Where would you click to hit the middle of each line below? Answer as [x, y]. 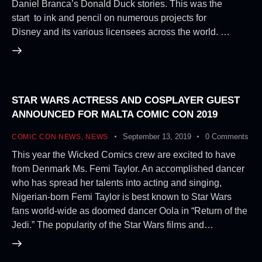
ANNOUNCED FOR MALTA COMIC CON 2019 [115, 114]
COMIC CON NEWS [46, 137]
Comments [230, 136]
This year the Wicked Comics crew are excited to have [124, 155]
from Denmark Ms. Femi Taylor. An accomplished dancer [128, 169]
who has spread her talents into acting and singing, [117, 183]
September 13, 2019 [157, 136]
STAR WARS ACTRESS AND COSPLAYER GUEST [126, 100]
